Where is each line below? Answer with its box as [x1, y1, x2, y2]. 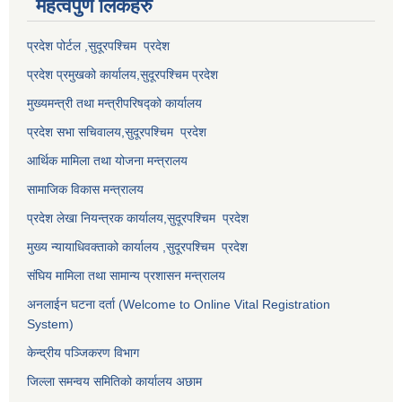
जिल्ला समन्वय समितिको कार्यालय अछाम [27, 373, 202, 389]
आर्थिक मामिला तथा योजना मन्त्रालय [27, 153, 188, 168]
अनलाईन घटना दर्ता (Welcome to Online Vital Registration [27, 296, 330, 311]
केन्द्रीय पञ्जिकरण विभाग [27, 345, 139, 360]
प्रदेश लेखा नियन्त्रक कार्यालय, [27, 210, 167, 225]
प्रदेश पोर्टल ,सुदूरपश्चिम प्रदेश [27, 38, 170, 53]
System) [27, 316, 74, 331]
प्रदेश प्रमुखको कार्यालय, [27, 66, 140, 82]
